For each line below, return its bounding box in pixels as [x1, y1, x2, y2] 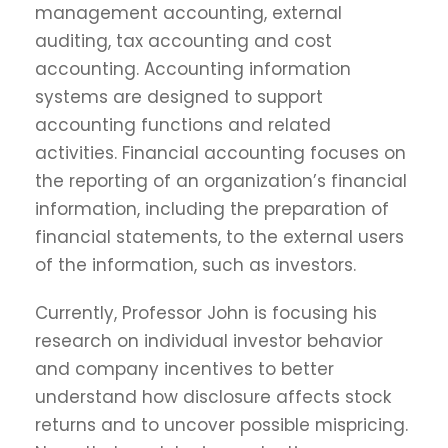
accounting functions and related [35, 113, 331, 138]
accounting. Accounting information [35, 57, 351, 82]
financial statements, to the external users [35, 225, 404, 250]
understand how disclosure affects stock [35, 385, 391, 410]
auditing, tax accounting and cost [35, 29, 332, 54]
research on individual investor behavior [35, 329, 383, 354]
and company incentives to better [35, 357, 334, 382]
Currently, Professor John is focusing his [35, 301, 377, 326]
